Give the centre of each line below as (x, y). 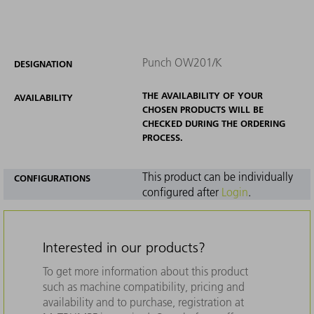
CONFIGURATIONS (52, 178)
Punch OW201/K (182, 62)
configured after (182, 192)
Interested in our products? (124, 247)
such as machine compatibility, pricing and (144, 286)
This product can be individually (217, 176)
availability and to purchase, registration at (143, 302)
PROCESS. (162, 137)
